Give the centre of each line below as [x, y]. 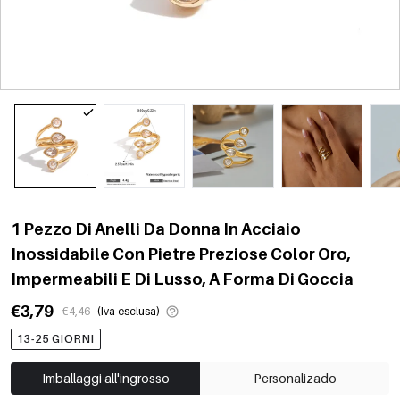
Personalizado [295, 378]
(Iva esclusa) [129, 311]
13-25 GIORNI [56, 338]
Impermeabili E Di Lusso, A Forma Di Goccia [182, 279]
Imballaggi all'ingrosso [105, 378]
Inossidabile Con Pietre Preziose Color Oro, [181, 254]
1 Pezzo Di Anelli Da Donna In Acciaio [156, 229]
